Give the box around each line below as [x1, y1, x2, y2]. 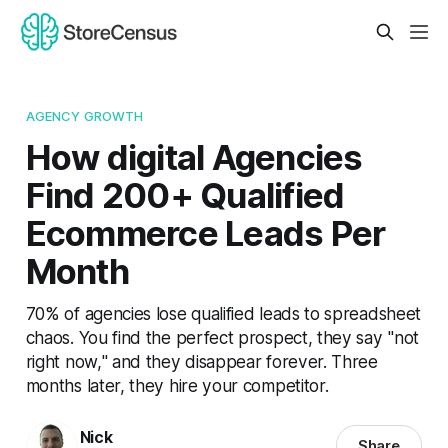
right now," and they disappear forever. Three [25, 350, 378, 372]
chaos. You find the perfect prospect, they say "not [25, 326, 419, 348]
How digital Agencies [25, 135, 363, 178]
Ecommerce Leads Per [25, 211, 386, 254]
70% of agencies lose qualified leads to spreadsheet [25, 302, 421, 324]
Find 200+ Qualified [25, 173, 345, 216]
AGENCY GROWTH [25, 107, 144, 124]
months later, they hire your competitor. [25, 374, 329, 396]
